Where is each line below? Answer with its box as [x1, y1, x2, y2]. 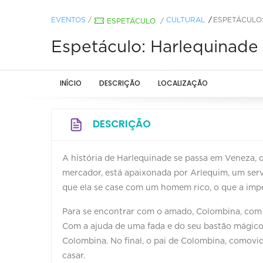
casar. [62, 251, 85, 260]
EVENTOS [51, 16, 86, 23]
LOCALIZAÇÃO [158, 77, 208, 88]
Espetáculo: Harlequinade [51, 39, 258, 56]
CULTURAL [166, 16, 205, 23]
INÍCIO [60, 77, 82, 88]
